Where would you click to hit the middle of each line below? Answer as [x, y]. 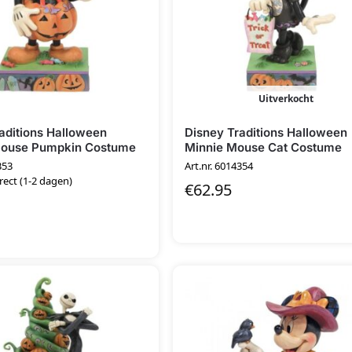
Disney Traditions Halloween [266, 132]
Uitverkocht [286, 99]
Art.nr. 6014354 [219, 165]
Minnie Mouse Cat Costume [264, 147]
